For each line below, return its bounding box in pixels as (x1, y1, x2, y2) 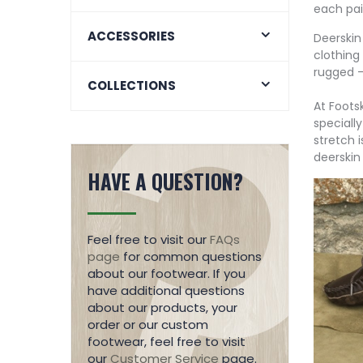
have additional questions (88, 281, 245, 299)
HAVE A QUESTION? (88, 165, 243, 196)
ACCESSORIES (88, 27, 175, 45)
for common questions (120, 247, 262, 265)
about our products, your (88, 298, 237, 316)
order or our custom (88, 315, 208, 333)
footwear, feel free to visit (88, 332, 246, 350)
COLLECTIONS (88, 76, 176, 94)
